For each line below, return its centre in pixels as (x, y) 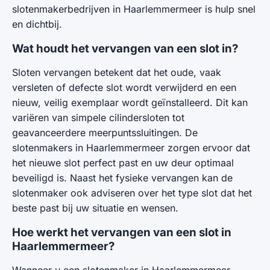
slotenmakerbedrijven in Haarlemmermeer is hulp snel (134, 9)
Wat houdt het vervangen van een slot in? (125, 49)
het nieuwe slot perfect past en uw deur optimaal (123, 163)
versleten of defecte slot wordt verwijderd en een (124, 87)
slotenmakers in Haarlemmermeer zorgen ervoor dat (131, 148)
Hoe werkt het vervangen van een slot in (122, 232)
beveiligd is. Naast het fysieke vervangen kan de (122, 178)
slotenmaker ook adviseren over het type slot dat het (132, 193)
